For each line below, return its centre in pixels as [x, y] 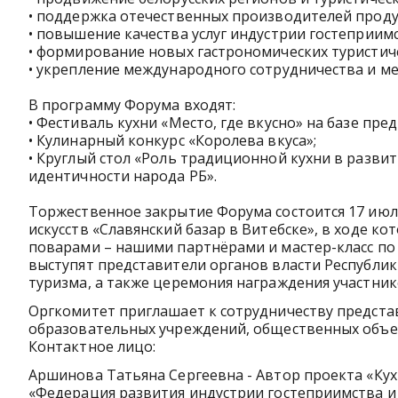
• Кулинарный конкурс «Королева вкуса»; [173, 140]
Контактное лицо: [94, 346]
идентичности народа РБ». [123, 176]
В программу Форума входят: [132, 105]
